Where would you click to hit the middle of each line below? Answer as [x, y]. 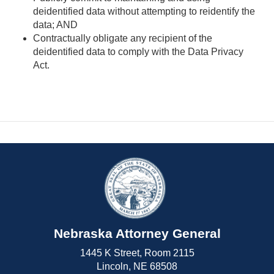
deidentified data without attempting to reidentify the [144, 11]
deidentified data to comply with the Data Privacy [138, 51]
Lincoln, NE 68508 [137, 266]
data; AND [55, 24]
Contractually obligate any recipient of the [123, 38]
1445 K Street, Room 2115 [137, 253]
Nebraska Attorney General [137, 233]
